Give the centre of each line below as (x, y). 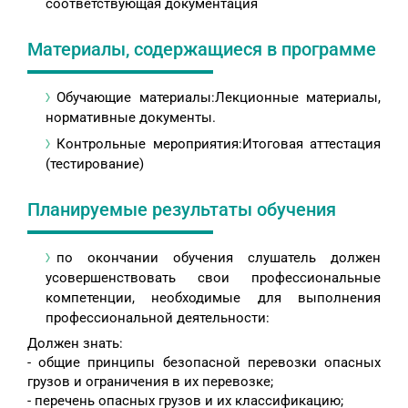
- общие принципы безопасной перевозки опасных (204, 363)
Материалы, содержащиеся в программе (202, 50)
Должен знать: (75, 344)
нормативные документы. (131, 118)
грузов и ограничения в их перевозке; (150, 382)
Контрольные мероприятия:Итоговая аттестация (219, 144)
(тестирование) (95, 164)
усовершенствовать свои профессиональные (213, 278)
